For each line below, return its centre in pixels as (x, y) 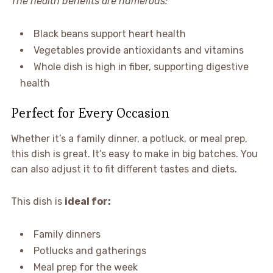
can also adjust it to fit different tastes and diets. (124, 169)
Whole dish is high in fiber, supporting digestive (141, 66)
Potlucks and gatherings (90, 250)
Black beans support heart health (109, 34)
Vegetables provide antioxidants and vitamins (138, 50)
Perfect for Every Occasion (90, 112)
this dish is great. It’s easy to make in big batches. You (134, 154)
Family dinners (67, 234)
